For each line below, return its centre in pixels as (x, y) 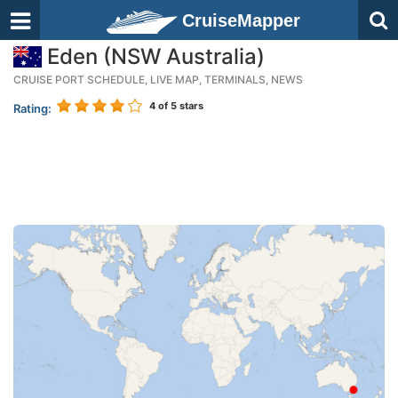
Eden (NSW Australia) (153, 56)
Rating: (32, 108)
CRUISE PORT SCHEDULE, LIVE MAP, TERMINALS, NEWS (158, 80)
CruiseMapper (241, 20)
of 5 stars (179, 106)
